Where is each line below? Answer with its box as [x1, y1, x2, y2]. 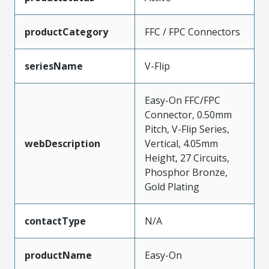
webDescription [25, 137, 100, 150]
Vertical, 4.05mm [145, 137, 218, 150]
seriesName [25, 59, 83, 73]
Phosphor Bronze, [145, 166, 228, 179]
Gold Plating [145, 180, 199, 193]
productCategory [25, 25, 108, 38]
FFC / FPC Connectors [145, 25, 240, 38]
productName [25, 249, 92, 262]
